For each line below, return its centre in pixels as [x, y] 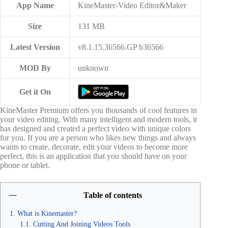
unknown [93, 68]
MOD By [35, 68]
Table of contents [112, 195]
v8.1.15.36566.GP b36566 [121, 47]
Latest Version [35, 47]
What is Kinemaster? [47, 213]
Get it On [35, 92]
